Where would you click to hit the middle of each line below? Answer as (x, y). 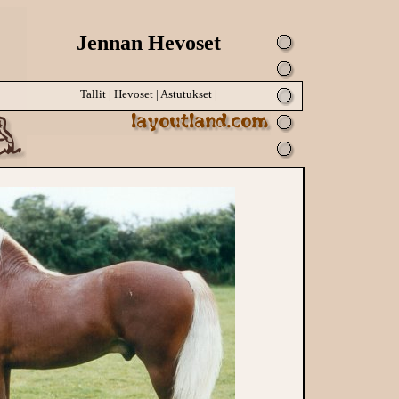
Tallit (93, 94)
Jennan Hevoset (149, 43)
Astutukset (186, 94)
